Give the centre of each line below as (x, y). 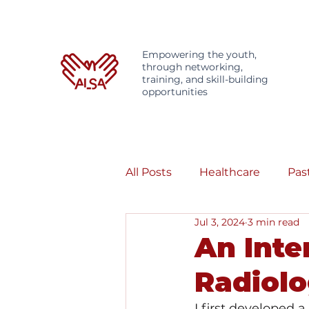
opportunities (175, 92)
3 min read (273, 222)
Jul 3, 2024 (220, 222)
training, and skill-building (205, 79)
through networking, (192, 67)
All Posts (149, 172)
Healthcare (230, 172)
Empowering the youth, (199, 54)
